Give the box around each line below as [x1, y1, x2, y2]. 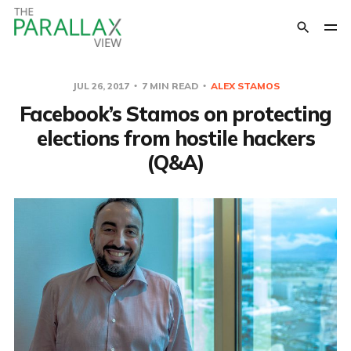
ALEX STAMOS [210, 80, 280, 92]
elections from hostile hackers [36, 125, 315, 151]
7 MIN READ [139, 80, 201, 92]
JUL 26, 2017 [71, 80, 132, 92]
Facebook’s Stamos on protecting [20, 101, 331, 127]
